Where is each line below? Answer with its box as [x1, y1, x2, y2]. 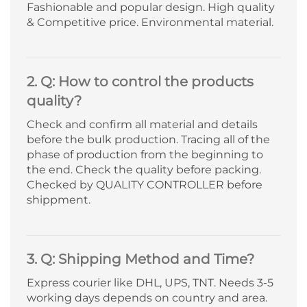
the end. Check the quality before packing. [27, 163, 261, 177]
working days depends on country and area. [27, 291, 267, 305]
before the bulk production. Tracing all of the [27, 133, 270, 147]
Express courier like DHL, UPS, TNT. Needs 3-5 [27, 276, 273, 290]
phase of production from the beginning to [27, 148, 263, 162]
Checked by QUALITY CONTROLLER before [27, 178, 262, 192]
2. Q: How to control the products [27, 73, 254, 90]
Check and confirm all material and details [27, 118, 258, 132]
